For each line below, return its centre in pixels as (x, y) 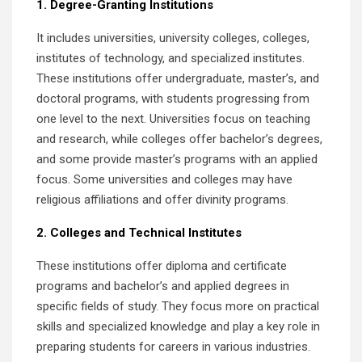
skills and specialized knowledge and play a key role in (178, 326)
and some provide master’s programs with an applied (177, 159)
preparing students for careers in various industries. (173, 346)
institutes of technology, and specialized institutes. (170, 58)
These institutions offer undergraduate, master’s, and (178, 78)
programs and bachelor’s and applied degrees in (163, 286)
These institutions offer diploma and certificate (162, 265)
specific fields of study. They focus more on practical (178, 306)
